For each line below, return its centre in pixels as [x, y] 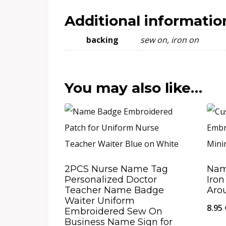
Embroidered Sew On [114, 211]
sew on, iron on [169, 40]
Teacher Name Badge [114, 190]
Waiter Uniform [100, 201]
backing [102, 40]
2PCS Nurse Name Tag [116, 169]
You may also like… [133, 88]
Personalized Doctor [111, 179]
